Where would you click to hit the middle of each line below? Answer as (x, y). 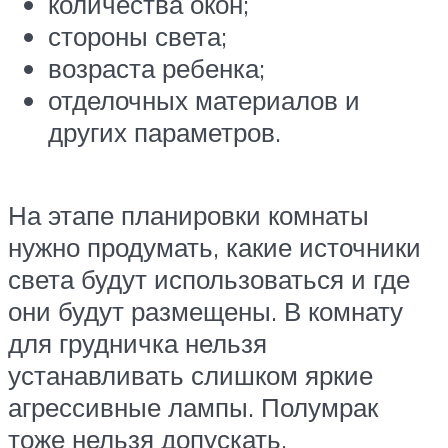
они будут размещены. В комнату (205, 311)
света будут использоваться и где (209, 279)
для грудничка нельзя (137, 343)
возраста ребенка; (156, 67)
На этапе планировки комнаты (188, 215)
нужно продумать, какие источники (214, 247)
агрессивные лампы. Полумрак (193, 407)
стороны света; (137, 35)
